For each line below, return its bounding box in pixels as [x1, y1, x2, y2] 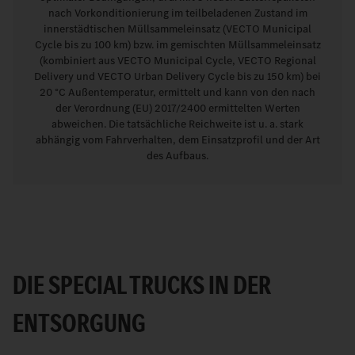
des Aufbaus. [147, 148, 208, 164]
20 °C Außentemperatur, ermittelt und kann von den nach [40, 85, 315, 101]
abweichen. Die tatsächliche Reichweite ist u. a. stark [52, 116, 303, 132]
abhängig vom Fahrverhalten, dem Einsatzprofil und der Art [35, 132, 320, 148]
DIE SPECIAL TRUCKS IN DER [13, 266, 271, 303]
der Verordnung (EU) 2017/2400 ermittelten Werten [55, 101, 300, 116]
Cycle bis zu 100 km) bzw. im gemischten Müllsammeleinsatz [34, 37, 321, 53]
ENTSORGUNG [13, 304, 146, 341]
